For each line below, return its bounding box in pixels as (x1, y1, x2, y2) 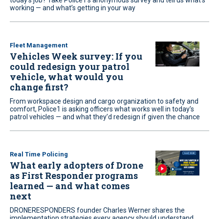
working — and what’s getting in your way (10, 4, 135, 12)
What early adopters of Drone (10, 159, 143, 171)
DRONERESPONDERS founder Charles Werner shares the (10, 206, 185, 214)
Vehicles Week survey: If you (10, 50, 142, 62)
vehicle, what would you (10, 71, 123, 83)
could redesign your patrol (10, 61, 130, 72)
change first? (10, 81, 68, 93)
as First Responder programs (10, 170, 138, 181)
